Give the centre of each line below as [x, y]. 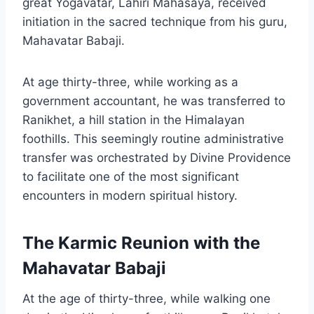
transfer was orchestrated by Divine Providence [157, 157]
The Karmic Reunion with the [141, 243]
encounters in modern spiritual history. [130, 195]
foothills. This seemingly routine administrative [153, 138]
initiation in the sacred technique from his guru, [155, 21]
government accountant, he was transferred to [154, 101]
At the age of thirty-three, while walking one [146, 298]
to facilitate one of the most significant [131, 176]
